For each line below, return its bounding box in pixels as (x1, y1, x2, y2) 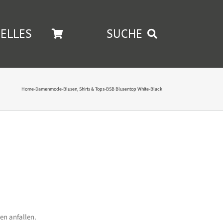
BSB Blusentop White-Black (106, 86, 162, 93)
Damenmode (35, 86, 62, 93)
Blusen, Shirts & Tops (63, 86, 105, 93)
